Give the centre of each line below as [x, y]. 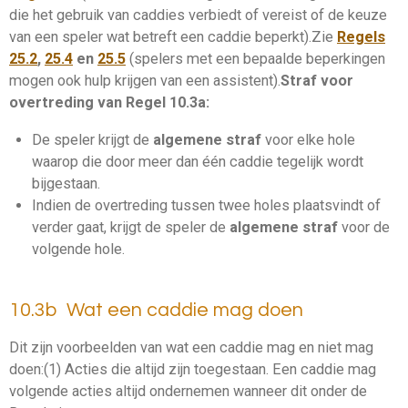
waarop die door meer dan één [130, 161]
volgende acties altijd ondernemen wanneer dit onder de [188, 392]
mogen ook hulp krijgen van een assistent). [145, 81]
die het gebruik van [71, 15]
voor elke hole [308, 139]
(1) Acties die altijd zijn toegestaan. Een [172, 370]
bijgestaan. [66, 183]
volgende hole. [78, 249]
